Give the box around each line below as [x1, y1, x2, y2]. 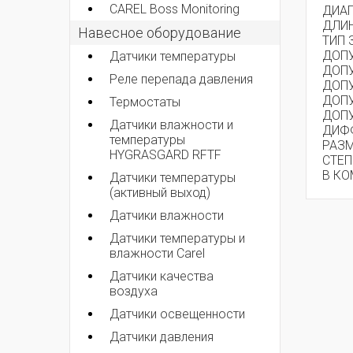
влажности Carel [110, 245, 205, 261]
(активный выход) [110, 184, 210, 200]
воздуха [110, 283, 158, 299]
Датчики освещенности [110, 306, 245, 321]
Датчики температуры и [110, 230, 245, 246]
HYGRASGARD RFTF [110, 147, 221, 162]
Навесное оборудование [78, 24, 241, 41]
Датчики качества [110, 268, 214, 284]
